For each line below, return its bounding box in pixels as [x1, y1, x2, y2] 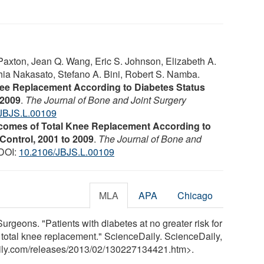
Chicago [177, 188, 213, 202]
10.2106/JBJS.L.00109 [19, 144, 114, 159]
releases [30, 242, 66, 256]
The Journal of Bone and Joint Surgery [25, 93, 186, 107]
